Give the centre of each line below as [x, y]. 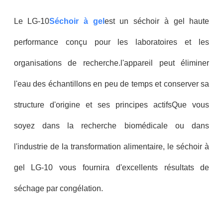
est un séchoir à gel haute [157, 21]
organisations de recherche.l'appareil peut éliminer [111, 63]
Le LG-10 [32, 21]
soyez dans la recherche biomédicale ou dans [111, 126]
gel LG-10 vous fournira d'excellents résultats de [111, 168]
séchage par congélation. [58, 189]
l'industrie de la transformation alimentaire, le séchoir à [111, 147]
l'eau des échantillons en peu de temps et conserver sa [111, 84]
